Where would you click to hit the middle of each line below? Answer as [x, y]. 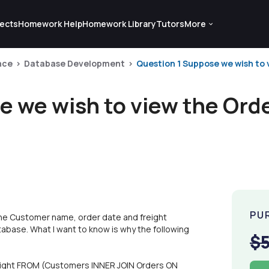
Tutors [170, 24]
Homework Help [50, 24]
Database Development [74, 63]
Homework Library [119, 24]
